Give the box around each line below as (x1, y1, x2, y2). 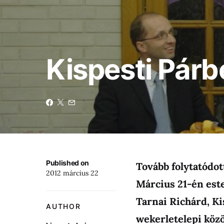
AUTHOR (46, 202, 81, 210)
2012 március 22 (46, 168, 98, 177)
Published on (46, 158, 89, 167)
